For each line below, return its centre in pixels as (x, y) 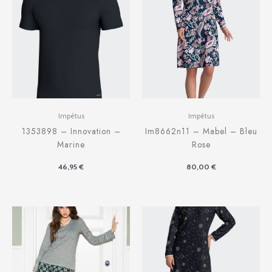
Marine (71, 145)
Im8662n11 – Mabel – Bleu (201, 131)
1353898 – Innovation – (71, 131)
